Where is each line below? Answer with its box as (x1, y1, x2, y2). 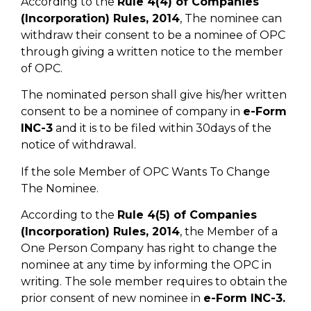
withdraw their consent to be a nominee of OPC (21, 28, 285, 42)
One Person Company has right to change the (21, 241, 277, 255)
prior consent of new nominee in (21, 291, 203, 305)
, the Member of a (180, 224, 278, 238)
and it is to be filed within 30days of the (53, 121, 271, 135)
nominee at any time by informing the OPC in (21, 258, 271, 271)
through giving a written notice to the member (21, 44, 283, 58)
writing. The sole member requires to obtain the (21, 274, 287, 288)
